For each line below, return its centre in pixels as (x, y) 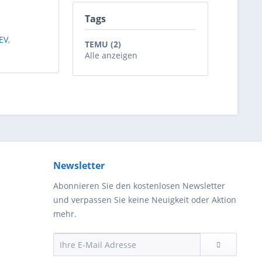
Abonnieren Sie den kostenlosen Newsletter (139, 186)
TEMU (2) (103, 44)
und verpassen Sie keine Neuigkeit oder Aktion (145, 200)
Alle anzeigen (111, 55)
